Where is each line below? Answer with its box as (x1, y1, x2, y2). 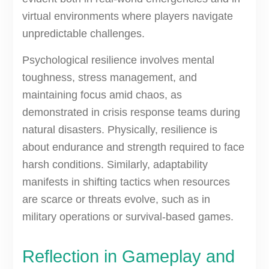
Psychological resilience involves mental (22, 54, 214, 67)
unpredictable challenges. (22, 28, 145, 40)
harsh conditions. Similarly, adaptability (22, 159, 208, 171)
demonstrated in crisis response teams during (22, 106, 240, 119)
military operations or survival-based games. (22, 211, 234, 223)
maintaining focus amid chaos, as (22, 89, 182, 101)
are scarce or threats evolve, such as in (22, 193, 210, 206)
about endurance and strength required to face (22, 141, 244, 154)
